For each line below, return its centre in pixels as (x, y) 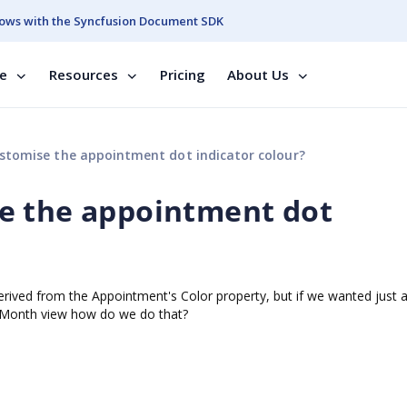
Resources (84, 74)
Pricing (183, 74)
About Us (258, 74)
